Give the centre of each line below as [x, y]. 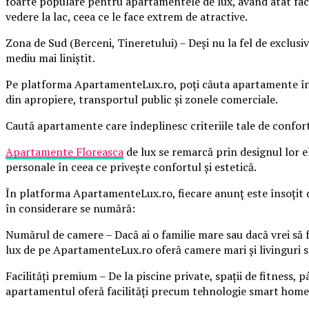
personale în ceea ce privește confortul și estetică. [131, 167]
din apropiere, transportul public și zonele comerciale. [142, 99]
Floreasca [98, 151]
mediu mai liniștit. [50, 58]
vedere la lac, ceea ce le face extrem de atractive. [127, 16]
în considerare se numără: [70, 208]
